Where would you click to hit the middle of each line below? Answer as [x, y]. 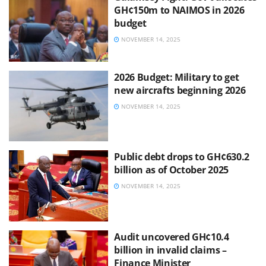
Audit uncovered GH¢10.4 [172, 237]
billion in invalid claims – [170, 250]
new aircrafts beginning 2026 [180, 90]
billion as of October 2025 [171, 170]
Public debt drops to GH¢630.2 [182, 157]
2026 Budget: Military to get [177, 77]
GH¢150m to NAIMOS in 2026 [179, 10]
